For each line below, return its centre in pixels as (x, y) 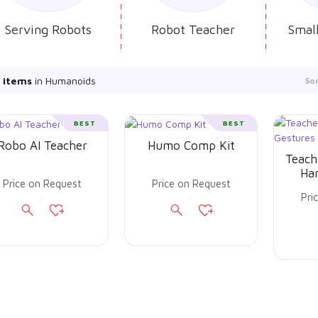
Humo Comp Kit (191, 146)
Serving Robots (48, 30)
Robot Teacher (193, 30)
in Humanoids (64, 81)
